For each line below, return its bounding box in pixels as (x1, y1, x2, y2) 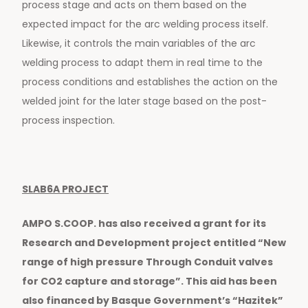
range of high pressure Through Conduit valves (22, 255, 273, 269)
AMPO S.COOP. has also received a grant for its (22, 217, 266, 231)
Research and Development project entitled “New (22, 236, 286, 250)
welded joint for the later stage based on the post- (22, 94, 267, 109)
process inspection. (22, 113, 115, 128)
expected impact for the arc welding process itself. (22, 17, 268, 32)
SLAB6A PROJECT (22, 182, 109, 197)
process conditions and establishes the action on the (22, 75, 278, 89)
